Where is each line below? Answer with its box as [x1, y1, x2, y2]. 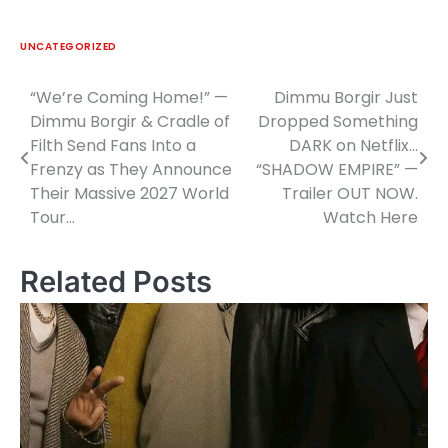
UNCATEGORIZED [20, 39, 117, 55]
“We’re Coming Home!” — [30, 86, 228, 110]
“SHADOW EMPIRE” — [256, 158, 418, 182]
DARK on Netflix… [289, 134, 418, 158]
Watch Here [323, 206, 418, 230]
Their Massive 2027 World [30, 182, 229, 206]
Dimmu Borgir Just [274, 86, 418, 110]
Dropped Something [258, 110, 418, 134]
